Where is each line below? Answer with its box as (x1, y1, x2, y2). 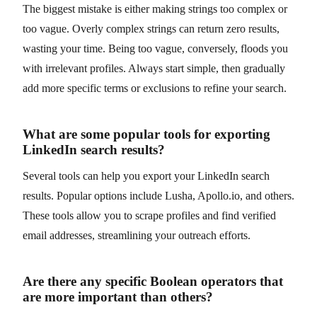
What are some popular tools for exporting (23, 126, 270, 142)
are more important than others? (23, 289, 213, 304)
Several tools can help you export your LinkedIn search (23, 169, 270, 182)
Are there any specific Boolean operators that (23, 273, 283, 289)
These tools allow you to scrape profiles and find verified (23, 209, 276, 221)
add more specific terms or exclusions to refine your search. (23, 81, 287, 94)
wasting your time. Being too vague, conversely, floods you (23, 42, 288, 54)
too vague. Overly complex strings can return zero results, (23, 22, 279, 35)
